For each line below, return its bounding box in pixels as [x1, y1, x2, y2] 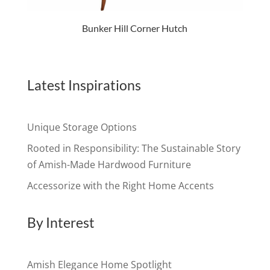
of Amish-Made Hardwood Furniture [27, 158, 191, 172]
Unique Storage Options [27, 121, 137, 134]
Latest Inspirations [27, 77, 141, 94]
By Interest [27, 214, 95, 231]
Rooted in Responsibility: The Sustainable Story [27, 142, 240, 155]
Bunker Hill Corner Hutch [82, 22, 188, 34]
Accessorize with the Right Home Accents [27, 179, 214, 193]
